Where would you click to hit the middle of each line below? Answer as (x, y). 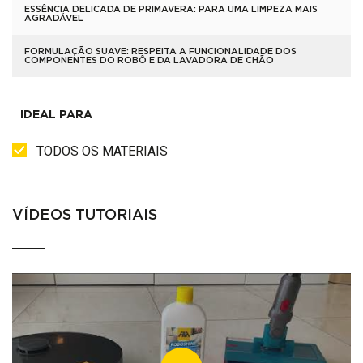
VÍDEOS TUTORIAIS (85, 216)
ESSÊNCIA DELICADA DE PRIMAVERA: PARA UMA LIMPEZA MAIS (171, 9)
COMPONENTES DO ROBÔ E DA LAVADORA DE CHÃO (149, 60)
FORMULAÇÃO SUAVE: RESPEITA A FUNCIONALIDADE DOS (160, 51)
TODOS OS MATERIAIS (102, 151)
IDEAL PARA (56, 115)
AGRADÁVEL (54, 18)
